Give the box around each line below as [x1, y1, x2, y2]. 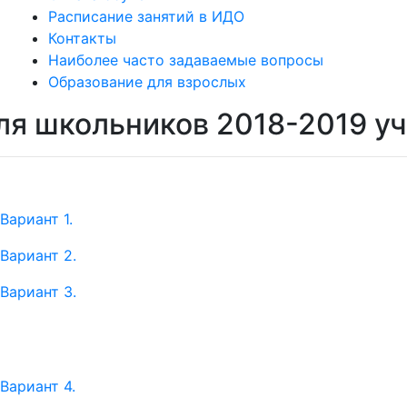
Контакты [48, 29, 116, 47]
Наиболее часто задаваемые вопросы [48, 51, 323, 69]
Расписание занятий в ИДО [48, 7, 244, 25]
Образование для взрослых [48, 73, 246, 91]
